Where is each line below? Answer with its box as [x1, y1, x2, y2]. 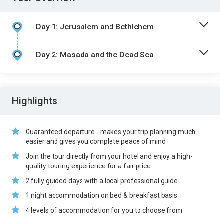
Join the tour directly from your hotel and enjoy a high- [26, 152, 192, 160]
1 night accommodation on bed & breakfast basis [26, 192, 177, 199]
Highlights [12, 95, 57, 107]
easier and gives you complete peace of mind [26, 137, 165, 145]
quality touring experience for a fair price [26, 162, 151, 170]
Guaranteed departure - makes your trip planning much [26, 128, 195, 136]
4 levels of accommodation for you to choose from [26, 206, 182, 214]
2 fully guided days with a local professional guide [26, 177, 178, 185]
